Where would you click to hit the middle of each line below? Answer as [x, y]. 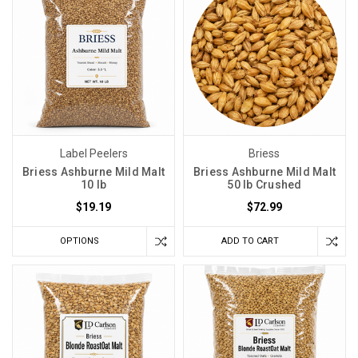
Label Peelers [93, 153]
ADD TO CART [251, 241]
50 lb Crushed [265, 184]
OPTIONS [80, 241]
